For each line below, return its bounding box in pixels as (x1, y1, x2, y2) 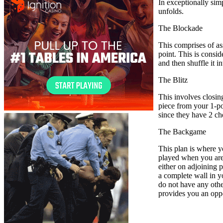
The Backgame (158, 127, 206, 136)
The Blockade (158, 23, 203, 32)
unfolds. (158, 6, 184, 15)
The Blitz (158, 75, 188, 84)
